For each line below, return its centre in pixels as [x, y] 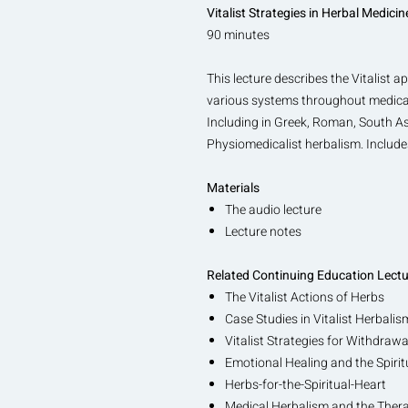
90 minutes [241, 35]
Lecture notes [263, 231]
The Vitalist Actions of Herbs [305, 297]
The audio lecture [273, 209]
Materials [233, 188]
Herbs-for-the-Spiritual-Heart [306, 384]
